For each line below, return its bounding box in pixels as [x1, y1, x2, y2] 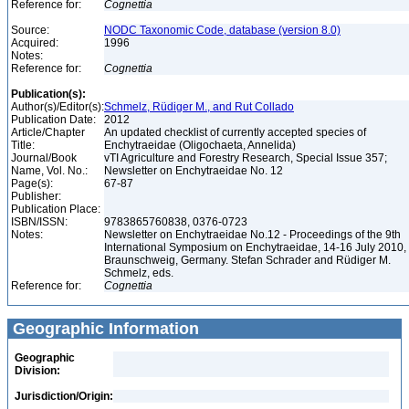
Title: [11, 139, 35, 152]
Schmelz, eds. [104, 267, 176, 279]
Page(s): [11, 177, 53, 190]
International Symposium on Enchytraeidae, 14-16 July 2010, [104, 241, 406, 254]
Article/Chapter [11, 126, 85, 139]
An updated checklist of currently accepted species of [104, 126, 366, 139]
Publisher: [11, 190, 61, 203]
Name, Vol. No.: [11, 164, 88, 177]
